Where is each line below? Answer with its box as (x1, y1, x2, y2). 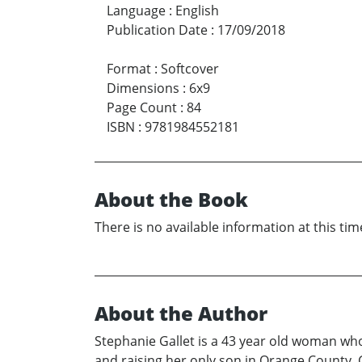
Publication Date (107, 21, 208, 40)
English (175, 2, 219, 20)
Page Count (107, 99, 177, 117)
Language (107, 2, 166, 20)
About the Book (95, 186, 248, 213)
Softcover (161, 60, 219, 78)
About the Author (95, 300, 267, 327)
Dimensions (107, 79, 179, 98)
